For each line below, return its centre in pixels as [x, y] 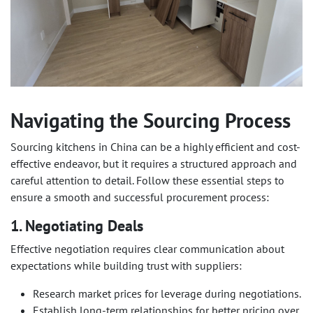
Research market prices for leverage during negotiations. [167, 293]
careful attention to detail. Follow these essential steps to [147, 180]
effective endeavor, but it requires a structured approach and [154, 163]
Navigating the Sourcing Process [151, 120]
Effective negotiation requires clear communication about [147, 248]
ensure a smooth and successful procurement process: [140, 197]
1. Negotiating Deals [77, 225]
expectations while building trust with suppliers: [126, 265]
